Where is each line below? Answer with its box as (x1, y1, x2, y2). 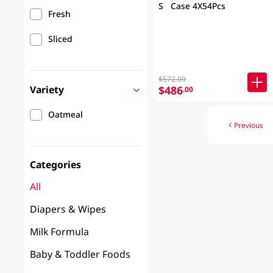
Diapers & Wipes (30, 202, 107, 216)
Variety (30, 82, 65, 96)
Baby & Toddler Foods (30, 247, 131, 261)
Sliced (48, 33, 73, 45)
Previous (233, 120, 263, 130)
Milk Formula (30, 225, 90, 239)
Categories (30, 157, 82, 171)
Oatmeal (48, 108, 83, 120)
